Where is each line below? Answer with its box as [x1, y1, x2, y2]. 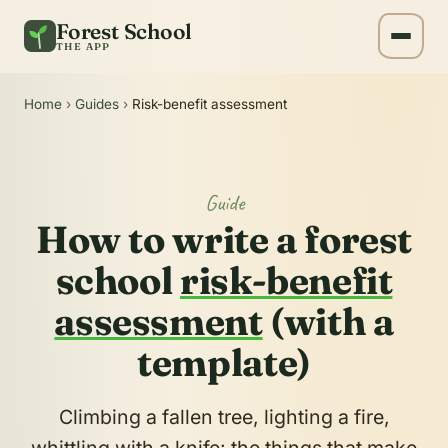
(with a [262, 298, 394, 346]
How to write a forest [35, 216, 413, 264]
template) [137, 339, 311, 387]
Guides [75, 95, 119, 112]
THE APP [56, 39, 111, 53]
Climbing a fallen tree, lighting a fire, [58, 405, 390, 429]
